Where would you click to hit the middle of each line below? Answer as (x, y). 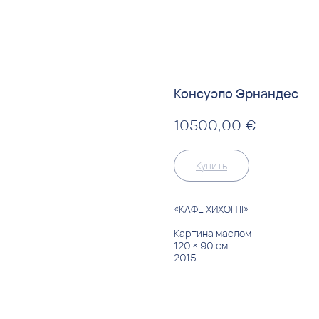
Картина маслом (213, 233)
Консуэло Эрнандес (236, 93)
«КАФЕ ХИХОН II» (211, 209)
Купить (211, 165)
